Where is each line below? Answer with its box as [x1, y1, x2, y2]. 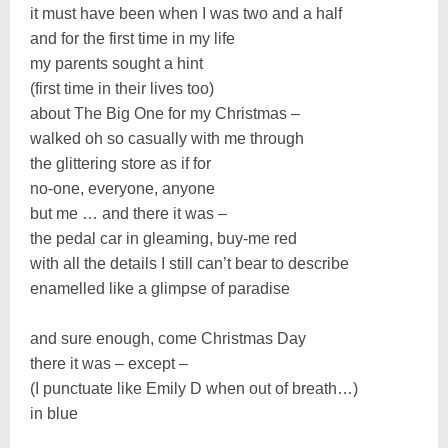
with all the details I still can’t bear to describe [30, 254, 349, 272]
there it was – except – [30, 354, 188, 372]
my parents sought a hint [30, 54, 203, 72]
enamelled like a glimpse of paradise [30, 279, 290, 297]
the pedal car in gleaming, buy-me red [30, 229, 297, 247]
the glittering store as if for [30, 154, 211, 172]
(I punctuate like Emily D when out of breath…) [30, 379, 358, 397]
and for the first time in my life [30, 29, 235, 47]
